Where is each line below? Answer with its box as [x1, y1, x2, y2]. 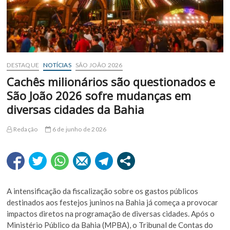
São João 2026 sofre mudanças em [7, 88, 191, 104]
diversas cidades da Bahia [7, 102, 145, 118]
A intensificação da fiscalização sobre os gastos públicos [7, 186, 199, 196]
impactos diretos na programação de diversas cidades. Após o [7, 209, 215, 219]
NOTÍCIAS [43, 61, 71, 69]
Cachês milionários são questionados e [7, 74, 216, 90]
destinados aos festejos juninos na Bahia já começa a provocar [7, 198, 219, 207]
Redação [12, 125, 38, 133]
